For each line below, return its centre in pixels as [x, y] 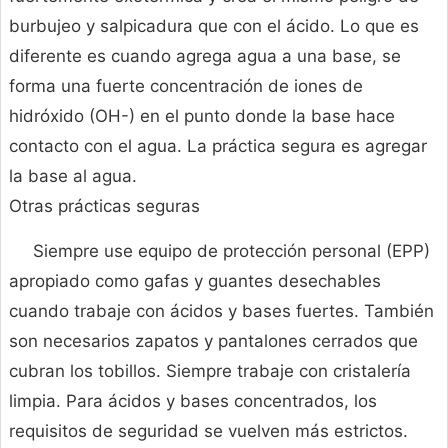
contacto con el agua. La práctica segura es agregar [218, 146]
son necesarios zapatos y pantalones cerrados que [213, 341]
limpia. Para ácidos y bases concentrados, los [193, 401]
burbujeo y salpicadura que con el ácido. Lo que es [214, 26]
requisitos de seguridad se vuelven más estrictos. [208, 431]
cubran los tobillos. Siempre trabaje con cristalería [210, 371]
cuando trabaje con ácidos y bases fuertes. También [221, 311]
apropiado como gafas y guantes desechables [195, 281]
